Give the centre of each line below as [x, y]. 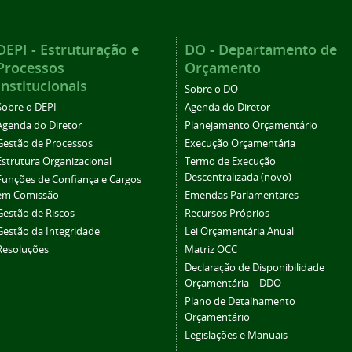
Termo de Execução [230, 162]
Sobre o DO [211, 90]
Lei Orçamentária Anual [239, 232]
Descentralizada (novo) [238, 178]
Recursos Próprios [227, 214]
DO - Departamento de [261, 50]
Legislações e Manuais [236, 335]
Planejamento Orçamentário [251, 126]
